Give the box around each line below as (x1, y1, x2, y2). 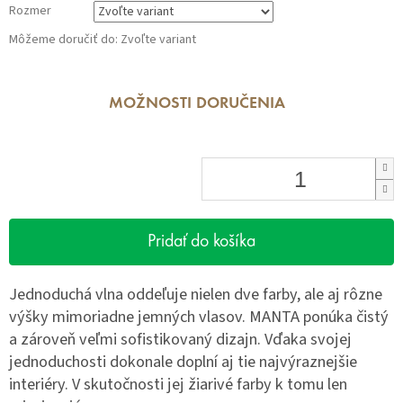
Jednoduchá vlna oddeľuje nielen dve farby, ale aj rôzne (9, 282, 382, 307)
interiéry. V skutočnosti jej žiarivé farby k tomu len (9, 372, 347, 397)
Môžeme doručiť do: (9, 31, 118, 49)
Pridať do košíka (148, 233, 255, 252)
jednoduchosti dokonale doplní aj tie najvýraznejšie (9, 350, 357, 374)
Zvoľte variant (121, 31, 196, 49)
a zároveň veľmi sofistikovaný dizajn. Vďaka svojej (9, 327, 352, 352)
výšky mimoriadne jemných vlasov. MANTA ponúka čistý (9, 305, 389, 329)
